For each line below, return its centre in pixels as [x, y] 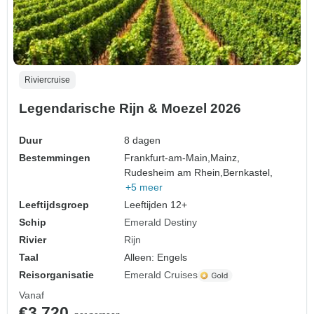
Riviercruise [47, 80]
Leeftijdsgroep [54, 205]
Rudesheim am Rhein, [174, 173]
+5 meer [144, 187]
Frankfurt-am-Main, [168, 158]
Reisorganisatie [56, 275]
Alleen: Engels [156, 258]
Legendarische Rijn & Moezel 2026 [130, 109]
